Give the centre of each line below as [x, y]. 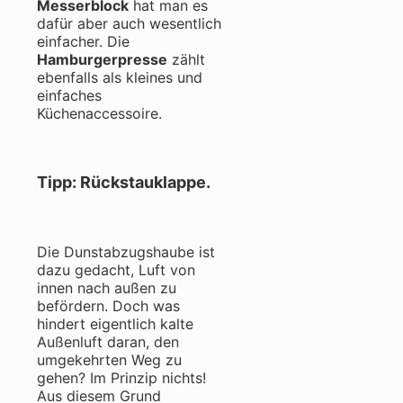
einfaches [69, 96]
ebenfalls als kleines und [120, 78]
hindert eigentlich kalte [115, 324]
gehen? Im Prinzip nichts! [121, 378]
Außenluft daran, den [108, 342]
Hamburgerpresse [102, 60]
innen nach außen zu [107, 288]
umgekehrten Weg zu [109, 360]
